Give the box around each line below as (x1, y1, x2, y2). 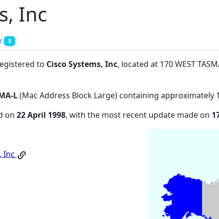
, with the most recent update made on (66, 109, 212, 121)
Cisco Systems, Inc (46, 59, 117, 70)
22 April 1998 (17, 109, 66, 121)
